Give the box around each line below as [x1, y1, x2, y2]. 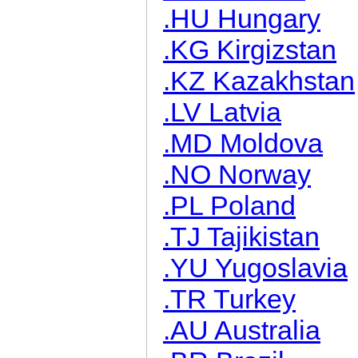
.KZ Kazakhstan [163, 66, 355, 96]
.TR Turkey [163, 284, 296, 314]
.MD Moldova [163, 128, 323, 158]
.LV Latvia [163, 97, 281, 127]
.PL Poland [163, 190, 296, 221]
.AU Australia [163, 315, 320, 345]
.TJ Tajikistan [163, 221, 320, 252]
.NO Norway [163, 159, 311, 189]
